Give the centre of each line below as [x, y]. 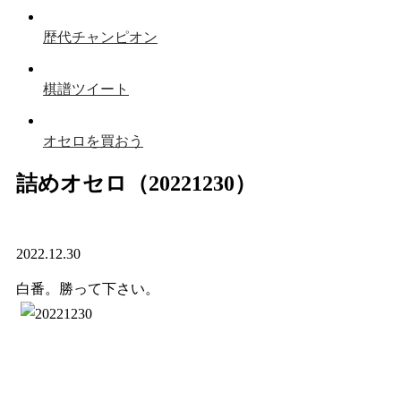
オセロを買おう [93, 141]
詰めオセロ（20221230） [136, 183]
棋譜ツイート [86, 89]
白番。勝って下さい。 [88, 288]
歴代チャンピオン [100, 37]
